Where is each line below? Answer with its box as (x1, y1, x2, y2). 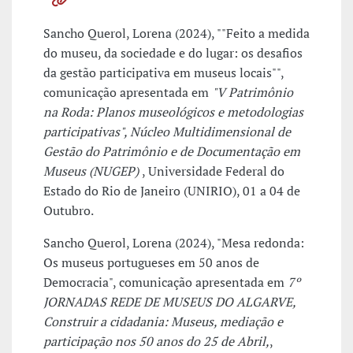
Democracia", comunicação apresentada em (43, 273, 288, 292)
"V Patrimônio (212, 84, 293, 102)
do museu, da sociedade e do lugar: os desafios (43, 44, 303, 62)
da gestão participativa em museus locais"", (43, 64, 284, 82)
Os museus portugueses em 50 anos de (43, 254, 259, 272)
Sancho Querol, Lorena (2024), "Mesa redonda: (43, 234, 304, 252)
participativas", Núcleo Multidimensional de (43, 123, 291, 141)
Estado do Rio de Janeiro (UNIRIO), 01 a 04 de (43, 182, 300, 200)
